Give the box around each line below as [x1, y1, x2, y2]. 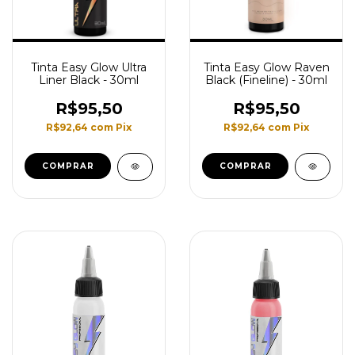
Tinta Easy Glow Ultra [31, 60, 147, 74]
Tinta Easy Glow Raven [203, 60, 330, 74]
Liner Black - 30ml [39, 73, 139, 87]
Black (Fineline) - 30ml [205, 73, 327, 87]
